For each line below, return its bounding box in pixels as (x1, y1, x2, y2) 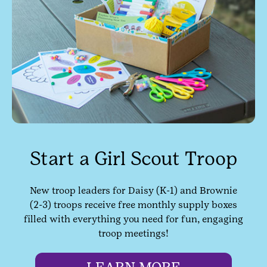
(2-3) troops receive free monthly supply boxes (30, 199, 237, 211)
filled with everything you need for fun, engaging (24, 213, 243, 225)
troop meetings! (98, 228, 169, 240)
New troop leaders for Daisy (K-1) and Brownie (30, 185, 237, 197)
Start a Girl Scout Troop (30, 147, 237, 170)
